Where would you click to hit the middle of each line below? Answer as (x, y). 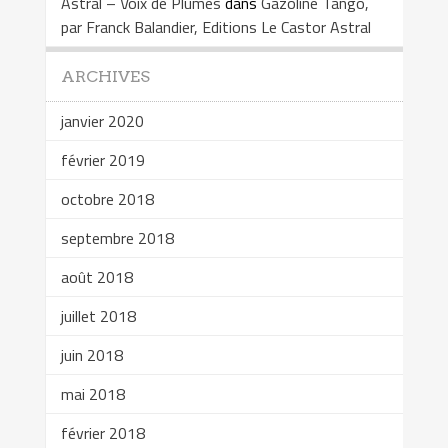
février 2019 (102, 159)
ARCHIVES (105, 76)
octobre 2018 (107, 198)
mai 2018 (92, 393)
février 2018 (102, 432)
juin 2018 (91, 354)
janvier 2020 (102, 120)
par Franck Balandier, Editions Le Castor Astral (215, 26)
